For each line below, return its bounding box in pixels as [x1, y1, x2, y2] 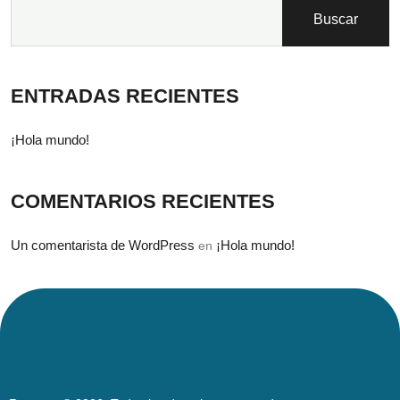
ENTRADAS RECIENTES [11, 85, 239, 107]
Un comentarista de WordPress [11, 237, 195, 253]
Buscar [313, 12, 358, 27]
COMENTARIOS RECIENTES [11, 190, 275, 212]
